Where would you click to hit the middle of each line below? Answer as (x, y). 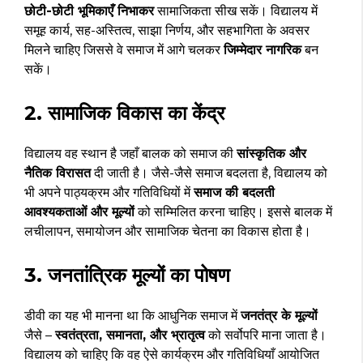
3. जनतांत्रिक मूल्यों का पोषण (127, 275)
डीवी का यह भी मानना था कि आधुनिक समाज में (132, 315)
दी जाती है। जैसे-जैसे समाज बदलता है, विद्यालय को (209, 173)
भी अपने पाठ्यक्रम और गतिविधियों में (109, 192)
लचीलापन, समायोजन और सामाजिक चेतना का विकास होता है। (168, 231)
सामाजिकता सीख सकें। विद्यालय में (236, 11)
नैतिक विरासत (58, 173)
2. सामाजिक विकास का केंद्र (124, 113)
